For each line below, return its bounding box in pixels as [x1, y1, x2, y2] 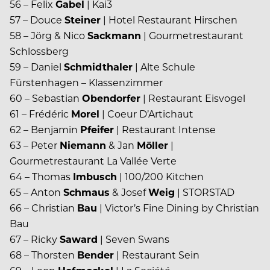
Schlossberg [10, 45, 69, 58]
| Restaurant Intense [114, 123, 216, 136]
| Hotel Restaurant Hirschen [101, 13, 237, 27]
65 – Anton [10, 186, 63, 199]
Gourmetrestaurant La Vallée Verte [10, 154, 177, 168]
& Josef [110, 186, 148, 199]
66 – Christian [10, 201, 77, 215]
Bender [77, 248, 114, 262]
